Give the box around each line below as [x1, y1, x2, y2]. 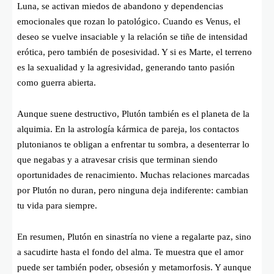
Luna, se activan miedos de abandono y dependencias [17, 1, 223, 12]
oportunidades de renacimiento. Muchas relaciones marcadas [17, 170, 250, 180]
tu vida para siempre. [17, 201, 97, 211]
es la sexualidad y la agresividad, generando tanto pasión [17, 62, 235, 73]
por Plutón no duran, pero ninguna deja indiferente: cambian [17, 185, 248, 196]
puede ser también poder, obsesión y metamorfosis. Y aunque [17, 262, 251, 273]
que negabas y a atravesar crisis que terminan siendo [17, 155, 218, 165]
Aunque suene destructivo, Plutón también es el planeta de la [17, 109, 250, 119]
